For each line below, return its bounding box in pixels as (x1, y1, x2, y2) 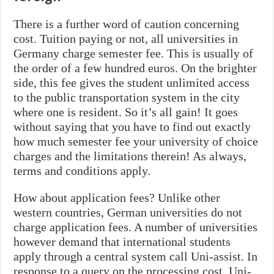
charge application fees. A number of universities (13, 220, 258, 234)
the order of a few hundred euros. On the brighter (13, 61, 257, 75)
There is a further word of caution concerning (13, 17, 240, 31)
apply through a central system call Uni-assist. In (13, 249, 258, 263)
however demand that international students (13, 234, 231, 248)
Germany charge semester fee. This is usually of (13, 46, 254, 60)
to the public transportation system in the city (13, 90, 240, 104)
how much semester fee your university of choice (13, 134, 259, 148)
